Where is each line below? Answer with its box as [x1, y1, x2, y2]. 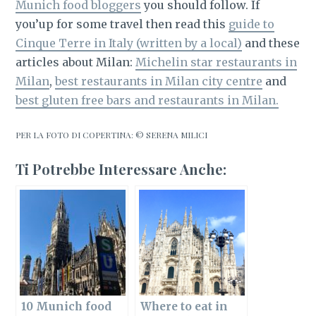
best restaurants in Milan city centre [55, 73, 263, 88]
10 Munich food [21, 299, 112, 313]
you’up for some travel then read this [16, 16, 229, 31]
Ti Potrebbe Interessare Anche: [16, 159, 227, 178]
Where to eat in [140, 299, 229, 313]
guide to [229, 16, 275, 31]
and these [242, 35, 300, 50]
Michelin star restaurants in [135, 54, 298, 69]
